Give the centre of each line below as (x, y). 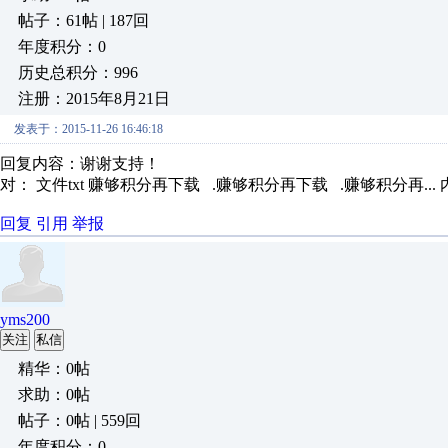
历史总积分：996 (78, 72)
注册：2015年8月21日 (94, 98)
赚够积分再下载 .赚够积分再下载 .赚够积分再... (264, 184)
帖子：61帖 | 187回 (83, 20)
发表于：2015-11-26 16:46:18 (88, 129)
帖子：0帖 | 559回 (79, 420)
